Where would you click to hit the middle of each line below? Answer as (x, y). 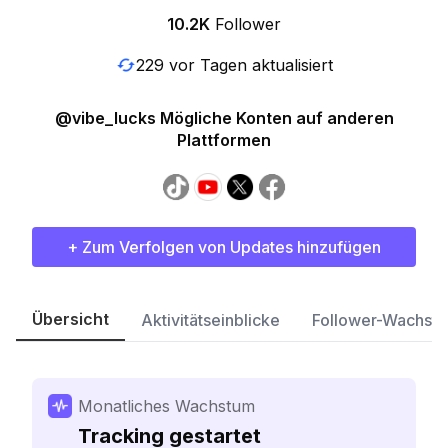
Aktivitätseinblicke (210, 320)
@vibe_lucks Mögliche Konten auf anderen (224, 118)
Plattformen (224, 140)
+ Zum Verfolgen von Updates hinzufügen (224, 247)
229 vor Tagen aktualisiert (234, 64)
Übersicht (70, 319)
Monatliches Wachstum (166, 406)
